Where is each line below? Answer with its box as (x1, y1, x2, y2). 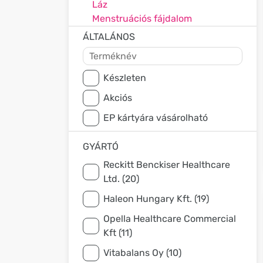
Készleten (103, 72, 146, 83)
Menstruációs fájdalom (92, 13, 192, 24)
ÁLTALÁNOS (83, 31, 135, 42)
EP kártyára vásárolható (103, 112, 208, 123)
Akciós (103, 92, 132, 103)
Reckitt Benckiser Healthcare (103, 159, 230, 170)
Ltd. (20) (103, 173, 139, 184)
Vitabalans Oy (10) (103, 247, 181, 258)
